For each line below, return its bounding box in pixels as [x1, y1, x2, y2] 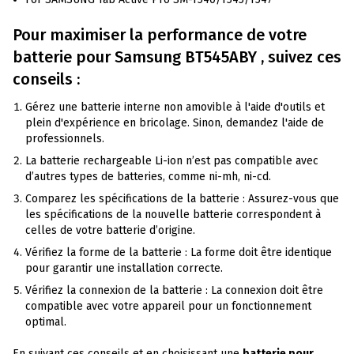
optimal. [25, 314, 66, 329]
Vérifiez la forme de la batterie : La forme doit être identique [25, 245, 332, 259]
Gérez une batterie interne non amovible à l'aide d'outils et [25, 100, 325, 114]
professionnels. [25, 131, 104, 145]
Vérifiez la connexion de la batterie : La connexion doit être [25, 283, 323, 297]
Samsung [115, 47, 185, 66]
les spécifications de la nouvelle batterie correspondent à [25, 207, 321, 221]
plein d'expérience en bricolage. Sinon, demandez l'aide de [25, 115, 324, 130]
